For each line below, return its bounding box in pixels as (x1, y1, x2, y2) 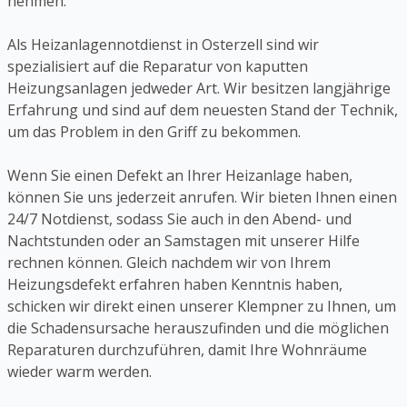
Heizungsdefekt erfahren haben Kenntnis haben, (7, 274, 342, 295)
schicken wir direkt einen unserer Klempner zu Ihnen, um (7, 296, 396, 317)
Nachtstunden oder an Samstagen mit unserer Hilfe (7, 231, 360, 252)
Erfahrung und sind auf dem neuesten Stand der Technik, (7, 100, 398, 121)
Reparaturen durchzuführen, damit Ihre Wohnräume (7, 340, 367, 361)
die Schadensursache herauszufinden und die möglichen (7, 318, 389, 339)
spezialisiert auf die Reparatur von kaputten (7, 56, 308, 77)
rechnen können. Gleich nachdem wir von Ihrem (7, 253, 331, 273)
